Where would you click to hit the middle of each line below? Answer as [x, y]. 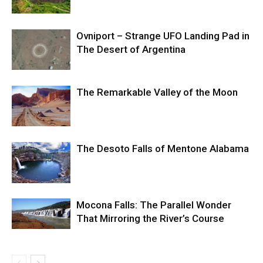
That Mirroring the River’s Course [150, 219]
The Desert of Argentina [131, 50]
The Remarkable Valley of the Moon [157, 92]
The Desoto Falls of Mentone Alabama [163, 149]
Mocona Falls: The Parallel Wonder [154, 205]
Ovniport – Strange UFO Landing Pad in [163, 36]
